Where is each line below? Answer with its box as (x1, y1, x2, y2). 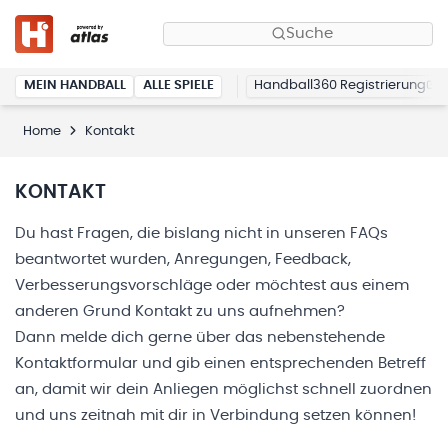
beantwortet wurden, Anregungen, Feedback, (15, 251, 351, 267)
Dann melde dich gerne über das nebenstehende (15, 329, 385, 345)
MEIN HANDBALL (23, 79, 126, 93)
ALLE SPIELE (142, 79, 214, 93)
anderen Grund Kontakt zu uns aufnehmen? (15, 303, 345, 319)
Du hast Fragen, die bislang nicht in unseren (15, 225, 350, 241)
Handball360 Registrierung (254, 79, 426, 93)
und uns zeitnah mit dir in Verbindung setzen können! (15, 407, 416, 423)
